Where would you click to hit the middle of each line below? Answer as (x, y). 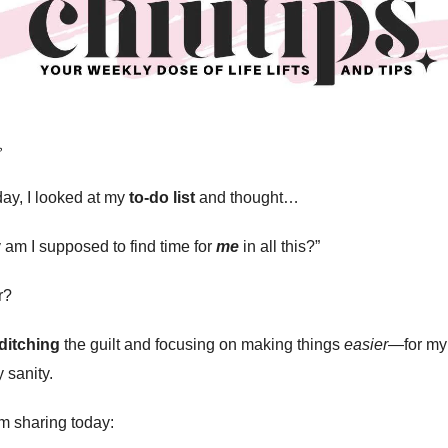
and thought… (247, 198)
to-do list (162, 198)
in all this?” (279, 247)
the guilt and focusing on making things (202, 345)
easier (366, 345)
